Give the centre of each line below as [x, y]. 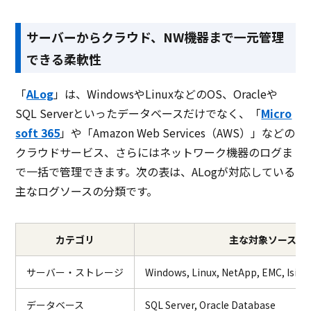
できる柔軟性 [64, 59]
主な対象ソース [263, 239]
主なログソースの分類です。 [87, 191]
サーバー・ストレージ [75, 272]
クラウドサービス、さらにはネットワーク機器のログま [154, 152]
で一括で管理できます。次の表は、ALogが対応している [155, 171]
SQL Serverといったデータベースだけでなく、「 [138, 113]
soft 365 [38, 132]
